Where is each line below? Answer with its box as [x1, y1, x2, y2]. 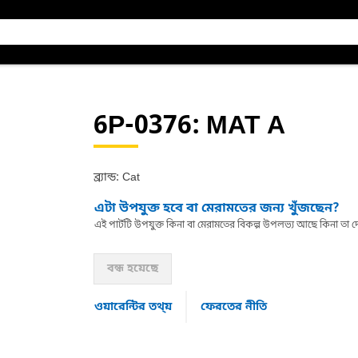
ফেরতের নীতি [200, 299, 267, 315]
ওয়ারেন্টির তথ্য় [93, 299, 172, 315]
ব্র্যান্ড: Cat [93, 170, 140, 185]
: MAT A [191, 110, 285, 144]
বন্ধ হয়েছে [106, 261, 158, 276]
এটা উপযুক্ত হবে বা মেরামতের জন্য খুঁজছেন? [93, 200, 340, 217]
